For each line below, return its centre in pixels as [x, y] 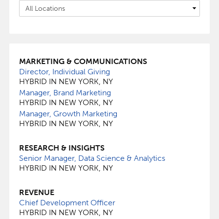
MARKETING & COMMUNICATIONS [83, 61]
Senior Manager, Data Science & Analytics [92, 158]
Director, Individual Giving [64, 72]
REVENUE [36, 192]
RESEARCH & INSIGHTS [62, 148]
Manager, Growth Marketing [68, 114]
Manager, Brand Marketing [65, 93]
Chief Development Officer [67, 203]
